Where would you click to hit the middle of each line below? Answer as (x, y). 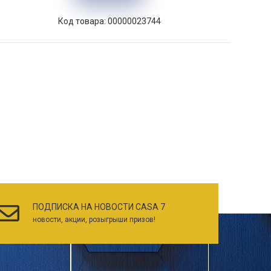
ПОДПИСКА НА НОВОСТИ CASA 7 (99, 207)
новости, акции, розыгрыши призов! (94, 220)
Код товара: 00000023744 (109, 21)
